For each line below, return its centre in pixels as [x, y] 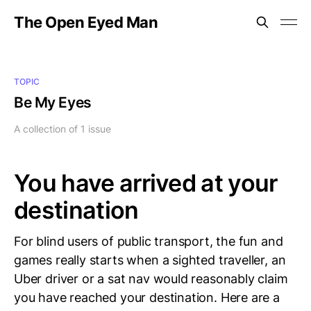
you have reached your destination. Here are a [147, 297]
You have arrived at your [146, 183]
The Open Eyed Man [86, 22]
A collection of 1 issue [62, 129]
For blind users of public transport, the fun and [149, 241]
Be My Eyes [53, 102]
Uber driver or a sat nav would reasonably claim [151, 279]
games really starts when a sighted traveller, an [150, 260]
